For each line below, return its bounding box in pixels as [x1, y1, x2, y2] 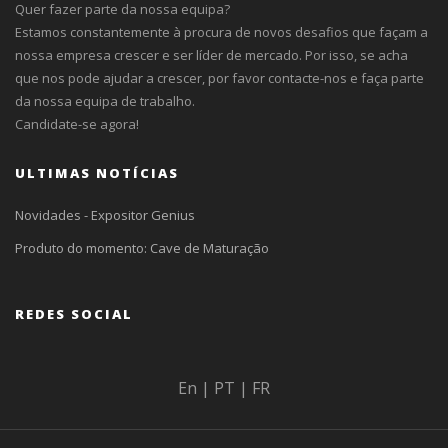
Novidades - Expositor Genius [15, 206, 195, 224]
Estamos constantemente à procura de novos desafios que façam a [15, 23, 428, 41]
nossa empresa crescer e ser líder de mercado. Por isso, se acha [15, 46, 408, 64]
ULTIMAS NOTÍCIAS [15, 164, 179, 182]
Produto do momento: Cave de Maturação [15, 239, 269, 257]
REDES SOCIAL [15, 305, 133, 323]
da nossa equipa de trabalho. [15, 92, 195, 110]
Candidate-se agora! [15, 115, 139, 133]
